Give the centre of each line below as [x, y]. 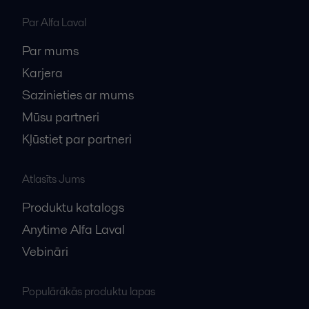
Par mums [50, 50]
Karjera [42, 72]
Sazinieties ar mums [78, 94]
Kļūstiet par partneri [77, 139]
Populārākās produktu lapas [89, 291]
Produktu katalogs [73, 207]
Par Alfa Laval [54, 22]
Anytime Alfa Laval [73, 229]
